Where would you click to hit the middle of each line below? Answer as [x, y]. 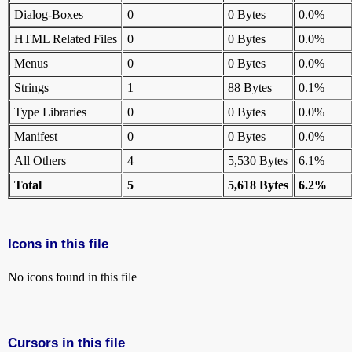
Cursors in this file [66, 342]
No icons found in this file [72, 277]
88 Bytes [250, 88]
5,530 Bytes [258, 161]
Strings [31, 88]
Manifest [36, 137]
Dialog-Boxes [49, 15]
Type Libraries [50, 112]
